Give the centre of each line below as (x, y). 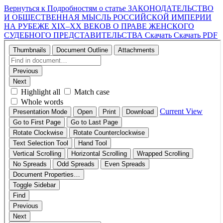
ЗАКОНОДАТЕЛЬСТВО (171, 8)
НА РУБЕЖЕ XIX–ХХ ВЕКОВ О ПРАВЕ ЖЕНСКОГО (99, 26)
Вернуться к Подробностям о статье (66, 8)
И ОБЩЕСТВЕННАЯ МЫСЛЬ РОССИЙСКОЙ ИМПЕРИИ (108, 17)
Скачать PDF (196, 35)
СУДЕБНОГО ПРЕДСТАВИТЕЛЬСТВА (74, 35)
